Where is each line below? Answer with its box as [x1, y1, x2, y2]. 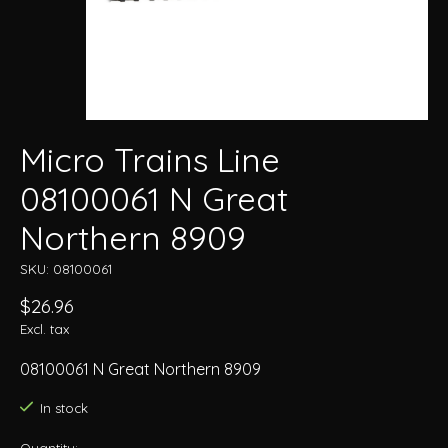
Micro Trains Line [20, 139, 280, 181]
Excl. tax [20, 321, 69, 338]
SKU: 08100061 [20, 261, 112, 278]
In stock [39, 400, 88, 417]
